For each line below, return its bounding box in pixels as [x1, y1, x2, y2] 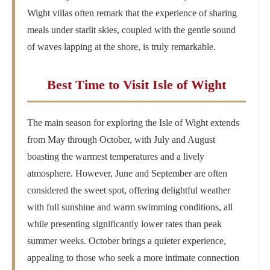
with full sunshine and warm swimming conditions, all [27, 202, 233, 213]
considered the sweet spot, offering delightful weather [27, 185, 231, 196]
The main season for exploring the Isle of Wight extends [27, 118, 240, 128]
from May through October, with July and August [27, 134, 216, 145]
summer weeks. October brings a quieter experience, [27, 236, 227, 246]
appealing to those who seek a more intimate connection [27, 253, 240, 263]
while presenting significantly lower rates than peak [27, 219, 222, 230]
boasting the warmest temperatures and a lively [27, 151, 205, 162]
